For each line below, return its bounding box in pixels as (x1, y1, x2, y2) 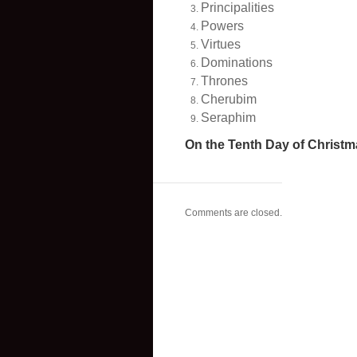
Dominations (201, 56, 273, 69)
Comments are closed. (185, 207, 282, 218)
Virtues (201, 37, 241, 51)
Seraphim (201, 111, 256, 124)
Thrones (201, 74, 248, 88)
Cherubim (201, 92, 257, 106)
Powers (201, 19, 244, 33)
